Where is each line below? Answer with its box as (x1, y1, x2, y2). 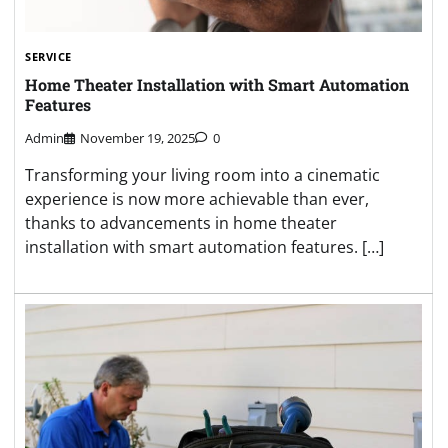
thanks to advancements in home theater (25, 211, 337, 234)
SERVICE (25, 49, 72, 65)
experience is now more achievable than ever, (25, 187, 369, 210)
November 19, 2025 (80, 128, 195, 147)
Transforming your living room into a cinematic (25, 163, 380, 186)
